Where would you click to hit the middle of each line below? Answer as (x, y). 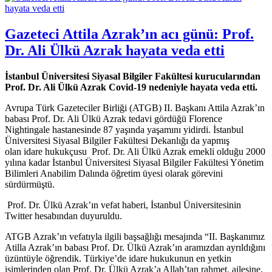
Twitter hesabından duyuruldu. (63, 216)
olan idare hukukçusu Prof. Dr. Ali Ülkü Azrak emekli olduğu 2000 (135, 151)
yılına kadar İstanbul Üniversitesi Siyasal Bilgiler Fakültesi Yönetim (134, 162)
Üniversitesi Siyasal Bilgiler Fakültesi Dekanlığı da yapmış (117, 140)
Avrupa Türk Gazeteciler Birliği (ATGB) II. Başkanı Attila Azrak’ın (135, 107)
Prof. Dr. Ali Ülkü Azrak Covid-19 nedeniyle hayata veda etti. (132, 87)
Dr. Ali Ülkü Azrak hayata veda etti (115, 50)
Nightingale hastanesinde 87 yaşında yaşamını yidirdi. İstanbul (124, 129)
